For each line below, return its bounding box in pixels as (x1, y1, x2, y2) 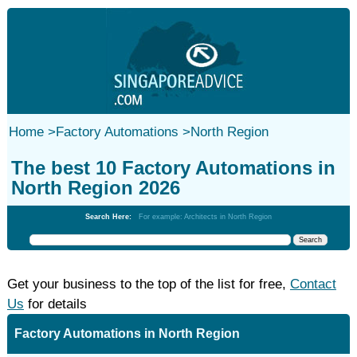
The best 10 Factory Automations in (10, 157, 335, 178)
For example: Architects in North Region (138, 213, 272, 221)
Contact (289, 277, 336, 292)
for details (23, 296, 87, 312)
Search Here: (84, 213, 139, 221)
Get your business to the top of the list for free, (6, 277, 290, 292)
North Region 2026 (10, 177, 180, 198)
